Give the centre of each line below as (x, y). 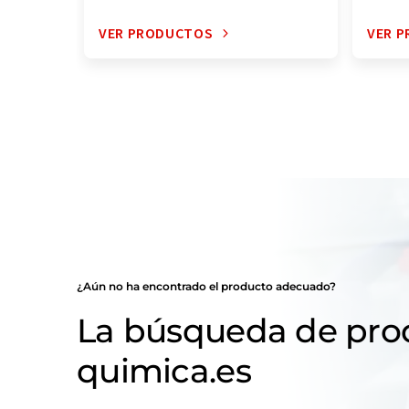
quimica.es (164, 371)
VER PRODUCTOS (156, 33)
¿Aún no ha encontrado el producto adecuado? (206, 286)
